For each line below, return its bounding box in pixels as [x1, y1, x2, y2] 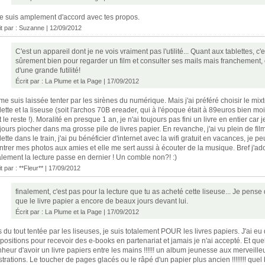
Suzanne [19, 24, 44, 31]
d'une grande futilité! [15, 66, 80, 75]
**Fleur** [19, 164, 43, 172]
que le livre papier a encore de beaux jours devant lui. [15, 196, 188, 205]
